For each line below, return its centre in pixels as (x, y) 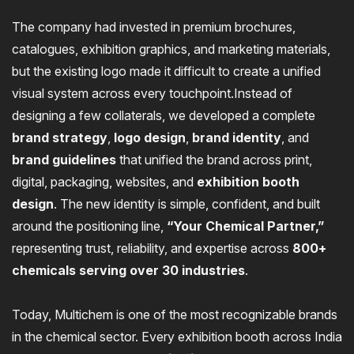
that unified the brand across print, (214, 160)
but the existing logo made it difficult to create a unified (166, 71)
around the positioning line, (89, 226)
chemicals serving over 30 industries (128, 270)
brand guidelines (64, 160)
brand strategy (60, 137)
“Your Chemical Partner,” (245, 226)
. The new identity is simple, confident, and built (187, 204)
